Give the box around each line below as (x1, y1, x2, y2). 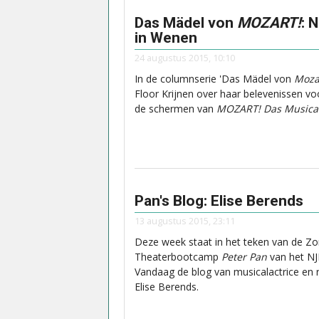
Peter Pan (219, 250, 270, 264)
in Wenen (135, 28, 197, 46)
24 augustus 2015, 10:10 (135, 51, 235, 65)
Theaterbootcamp (135, 250, 219, 264)
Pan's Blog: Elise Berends (135, 192, 303, 209)
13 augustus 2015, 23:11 (135, 214, 235, 228)
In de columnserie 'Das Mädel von (135, 72, 294, 86)
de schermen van (135, 102, 216, 116)
